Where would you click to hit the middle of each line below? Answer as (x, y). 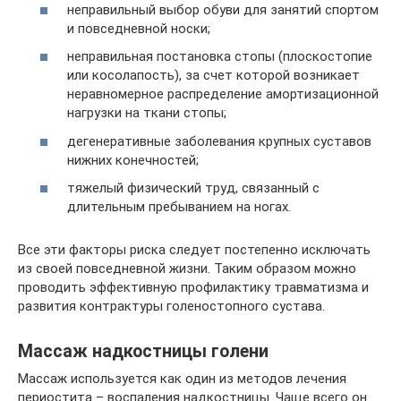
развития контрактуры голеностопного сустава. (171, 306)
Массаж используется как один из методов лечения (182, 379)
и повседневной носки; (139, 28)
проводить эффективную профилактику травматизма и (193, 287)
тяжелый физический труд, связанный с (193, 188)
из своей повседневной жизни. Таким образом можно (187, 269)
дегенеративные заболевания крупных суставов (219, 141)
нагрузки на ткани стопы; (147, 113)
